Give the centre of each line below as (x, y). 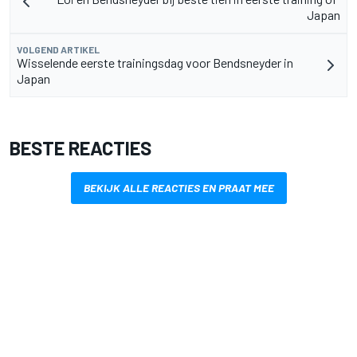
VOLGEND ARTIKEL (58, 49)
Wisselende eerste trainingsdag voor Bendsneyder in (155, 62)
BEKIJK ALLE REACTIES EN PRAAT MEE (178, 187)
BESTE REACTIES (80, 147)
